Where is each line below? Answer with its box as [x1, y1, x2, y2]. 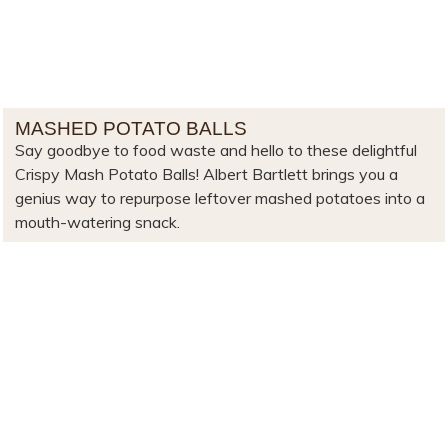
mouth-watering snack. [15, 212, 185, 233]
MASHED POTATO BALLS [15, 118, 248, 140]
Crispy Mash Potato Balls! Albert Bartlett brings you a [15, 164, 399, 185]
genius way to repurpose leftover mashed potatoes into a [15, 188, 426, 209]
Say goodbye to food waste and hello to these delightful [15, 140, 418, 161]
